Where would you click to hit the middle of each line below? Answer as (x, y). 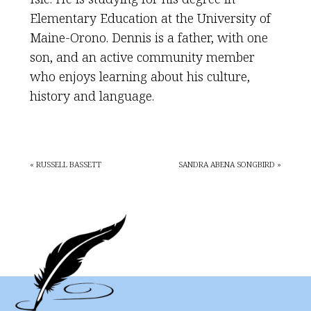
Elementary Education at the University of (150, 18)
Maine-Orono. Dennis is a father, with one (149, 37)
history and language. (92, 96)
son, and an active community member (142, 57)
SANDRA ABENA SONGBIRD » (230, 164)
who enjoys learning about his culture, (140, 76)
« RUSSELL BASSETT (65, 164)
